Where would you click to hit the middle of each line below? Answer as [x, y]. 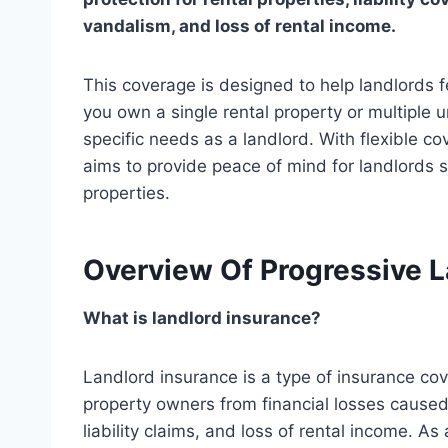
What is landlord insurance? [202, 317]
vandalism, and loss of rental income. [239, 25]
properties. [126, 192]
